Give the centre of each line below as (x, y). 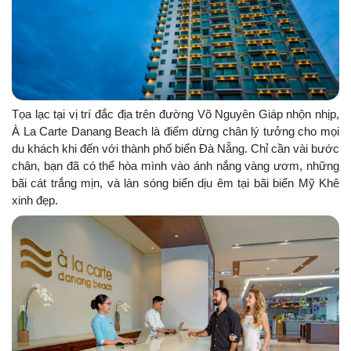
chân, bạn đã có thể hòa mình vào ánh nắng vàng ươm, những (175, 166)
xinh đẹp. (35, 201)
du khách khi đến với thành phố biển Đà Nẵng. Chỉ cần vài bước (175, 149)
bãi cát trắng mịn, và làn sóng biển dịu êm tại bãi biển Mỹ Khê (175, 183)
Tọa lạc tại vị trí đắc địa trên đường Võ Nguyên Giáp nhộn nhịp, (175, 114)
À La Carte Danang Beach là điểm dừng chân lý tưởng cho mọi (175, 132)
